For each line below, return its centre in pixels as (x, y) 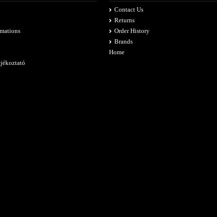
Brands (123, 42)
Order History (132, 31)
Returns (124, 20)
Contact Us (129, 10)
